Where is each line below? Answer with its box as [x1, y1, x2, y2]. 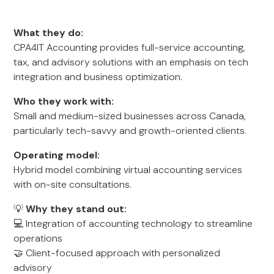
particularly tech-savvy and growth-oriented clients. [13, 124, 247, 137]
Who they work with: [13, 95, 114, 108]
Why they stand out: [26, 202, 127, 215]
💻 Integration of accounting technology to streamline [13, 217, 253, 230]
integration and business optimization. [13, 70, 183, 83]
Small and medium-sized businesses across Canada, [13, 109, 246, 122]
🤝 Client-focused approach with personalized [13, 246, 221, 259]
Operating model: [13, 149, 100, 161]
